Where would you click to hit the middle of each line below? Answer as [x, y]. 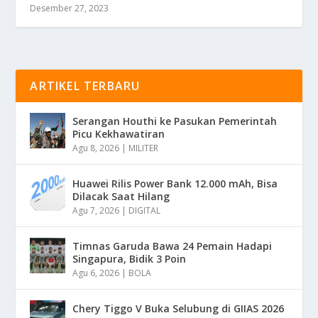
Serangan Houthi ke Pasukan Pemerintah [175, 121]
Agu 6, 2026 [96, 273]
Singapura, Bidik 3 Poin [130, 259]
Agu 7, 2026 [96, 211]
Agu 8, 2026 [96, 148]
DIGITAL [145, 211]
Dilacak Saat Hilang [121, 197]
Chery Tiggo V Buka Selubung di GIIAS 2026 [179, 309]
